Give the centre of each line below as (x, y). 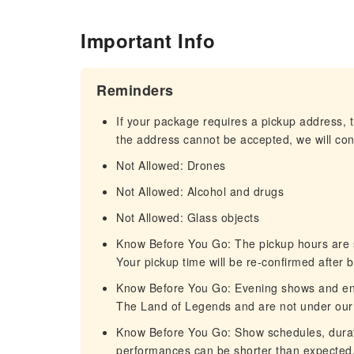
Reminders (135, 90)
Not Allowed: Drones (171, 165)
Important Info (148, 40)
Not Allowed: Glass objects (188, 217)
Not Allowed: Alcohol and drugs (200, 191)
